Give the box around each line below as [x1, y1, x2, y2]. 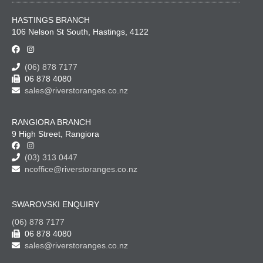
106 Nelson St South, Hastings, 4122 [12, 27, 149, 37]
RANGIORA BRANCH [12, 117, 91, 127]
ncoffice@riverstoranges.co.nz [20, 164, 137, 174]
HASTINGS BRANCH [12, 15, 90, 25]
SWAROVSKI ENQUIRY [12, 200, 99, 210]
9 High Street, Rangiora [12, 129, 99, 139]
